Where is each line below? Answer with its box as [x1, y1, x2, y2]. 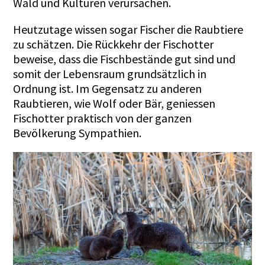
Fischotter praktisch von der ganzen [13, 110, 192, 125]
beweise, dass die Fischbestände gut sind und [13, 51, 236, 66]
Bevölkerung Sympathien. [13, 125, 147, 140]
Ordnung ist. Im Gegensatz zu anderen [13, 80, 202, 96]
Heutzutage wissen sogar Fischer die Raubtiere [13, 21, 244, 37]
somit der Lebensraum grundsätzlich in [13, 66, 207, 81]
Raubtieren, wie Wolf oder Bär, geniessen [13, 95, 216, 111]
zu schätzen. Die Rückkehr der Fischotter [13, 36, 214, 51]
